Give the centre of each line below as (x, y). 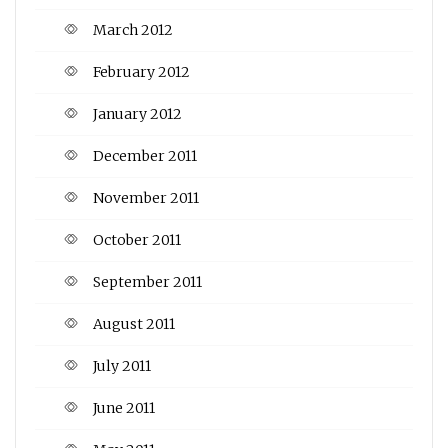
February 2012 (141, 71)
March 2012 (133, 29)
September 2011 (147, 281)
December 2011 (145, 155)
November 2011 (146, 197)
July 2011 (122, 365)
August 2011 (134, 323)
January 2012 (137, 113)
